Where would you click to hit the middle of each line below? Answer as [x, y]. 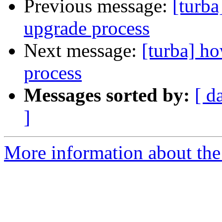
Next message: [83, 51]
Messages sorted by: [107, 95]
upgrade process [87, 28]
